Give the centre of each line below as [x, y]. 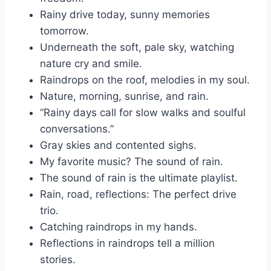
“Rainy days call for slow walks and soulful [143, 112]
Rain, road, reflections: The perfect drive [138, 194]
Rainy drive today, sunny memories [125, 14]
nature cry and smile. [91, 63]
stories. [58, 259]
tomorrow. [64, 31]
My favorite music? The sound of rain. [132, 161]
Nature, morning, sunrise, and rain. [124, 96]
